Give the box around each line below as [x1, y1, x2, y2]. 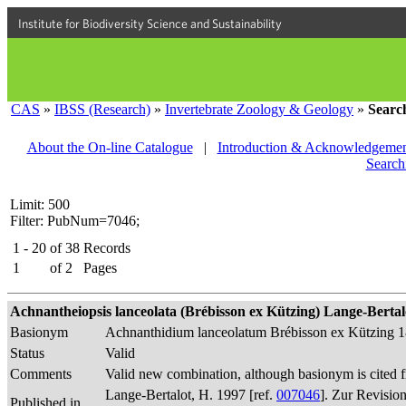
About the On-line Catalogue [26, 140, 193, 155]
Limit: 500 [10, 197, 70, 212]
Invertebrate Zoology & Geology [165, 101, 353, 117]
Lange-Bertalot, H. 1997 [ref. [105, 387, 276, 402]
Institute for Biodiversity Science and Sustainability [18, 16, 282, 31]
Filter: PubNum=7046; [10, 213, 140, 228]
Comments [10, 366, 72, 382]
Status [10, 345, 44, 361]
